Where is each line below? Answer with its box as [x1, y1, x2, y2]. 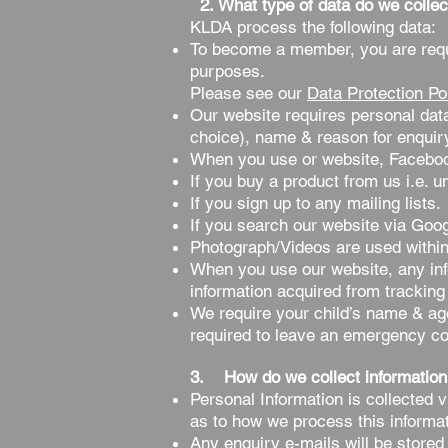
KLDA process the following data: [190, 17, 436, 37]
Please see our [190, 83, 307, 103]
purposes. [190, 61, 270, 81]
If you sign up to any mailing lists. [190, 193, 441, 213]
